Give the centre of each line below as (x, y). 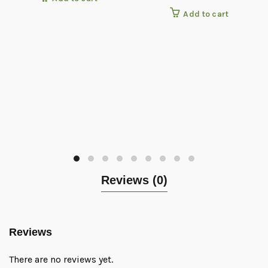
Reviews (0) (134, 180)
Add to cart (206, 14)
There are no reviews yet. (61, 259)
